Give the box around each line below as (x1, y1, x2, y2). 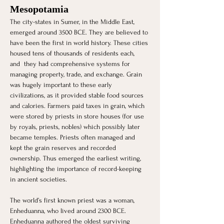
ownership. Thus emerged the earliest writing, (10, 154, 143, 162)
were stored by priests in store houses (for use (10, 112, 146, 120)
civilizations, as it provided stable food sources (10, 91, 145, 99)
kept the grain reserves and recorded (10, 143, 118, 151)
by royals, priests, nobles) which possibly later (10, 122, 142, 130)
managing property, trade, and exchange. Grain (10, 70, 144, 78)
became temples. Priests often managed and (10, 133, 137, 141)
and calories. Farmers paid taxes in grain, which (10, 101, 146, 109)
